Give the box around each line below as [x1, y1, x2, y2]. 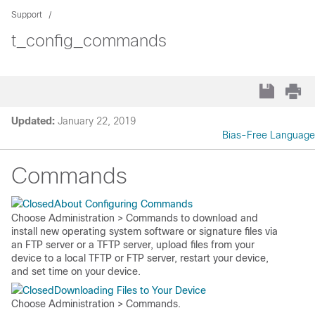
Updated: [11, 115, 55, 127]
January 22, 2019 [58, 115, 136, 127]
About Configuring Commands [54, 198, 193, 210]
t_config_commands [11, 31, 167, 50]
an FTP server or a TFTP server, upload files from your [11, 239, 255, 250]
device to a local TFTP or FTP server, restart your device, [11, 252, 269, 264]
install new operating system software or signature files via [11, 226, 278, 237]
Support [11, 10, 42, 20]
